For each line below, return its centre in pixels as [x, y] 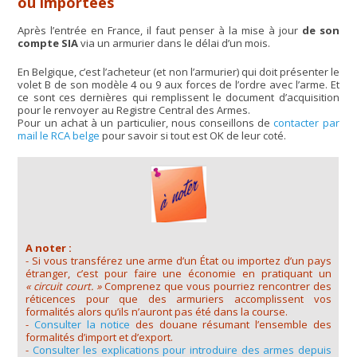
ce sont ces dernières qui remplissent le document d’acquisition [178, 97]
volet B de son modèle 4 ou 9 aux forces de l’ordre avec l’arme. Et [178, 84]
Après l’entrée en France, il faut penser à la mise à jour [160, 31]
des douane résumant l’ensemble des [231, 325]
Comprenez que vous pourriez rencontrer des [216, 286]
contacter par [306, 122]
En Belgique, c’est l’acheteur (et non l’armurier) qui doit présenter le [178, 71]
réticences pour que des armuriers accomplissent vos [178, 299]
